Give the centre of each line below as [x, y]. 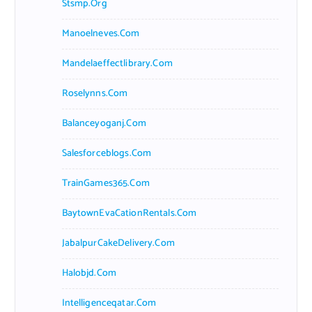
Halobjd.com [89, 273]
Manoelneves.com [101, 33]
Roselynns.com [95, 93]
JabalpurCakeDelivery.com [118, 243]
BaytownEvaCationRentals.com [129, 213]
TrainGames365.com [106, 183]
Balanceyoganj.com [104, 123]
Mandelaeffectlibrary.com [117, 63]
